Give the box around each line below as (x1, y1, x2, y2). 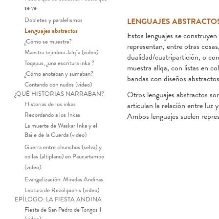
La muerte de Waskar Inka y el (24, 120, 97, 131)
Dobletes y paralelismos (24, 15, 83, 25)
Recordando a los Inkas (24, 109, 80, 120)
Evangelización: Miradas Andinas (24, 174, 103, 184)
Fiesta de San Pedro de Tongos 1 (24, 204, 101, 215)
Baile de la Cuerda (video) (24, 130, 87, 142)
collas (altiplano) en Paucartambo (24, 151, 104, 163)
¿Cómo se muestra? (24, 36, 72, 46)
